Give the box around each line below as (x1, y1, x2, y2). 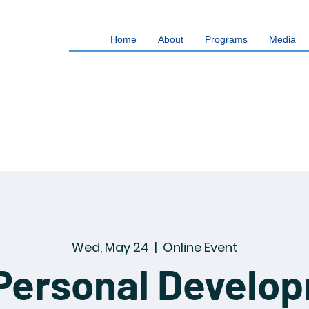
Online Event (162, 239, 238, 256)
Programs (205, 34, 248, 45)
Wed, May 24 (71, 239, 149, 256)
